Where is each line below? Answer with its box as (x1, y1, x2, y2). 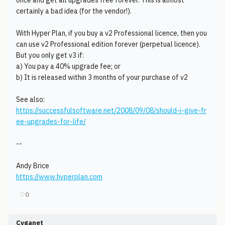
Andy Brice (16, 161, 49, 170)
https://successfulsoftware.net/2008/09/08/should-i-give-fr (16, 106, 206, 115)
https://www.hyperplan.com (16, 172, 102, 181)
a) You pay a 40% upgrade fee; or (16, 62, 121, 71)
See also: (16, 95, 45, 104)
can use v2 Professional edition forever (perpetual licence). (16, 40, 200, 49)
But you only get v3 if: (16, 51, 84, 60)
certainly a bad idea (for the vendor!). (16, 7, 132, 16)
